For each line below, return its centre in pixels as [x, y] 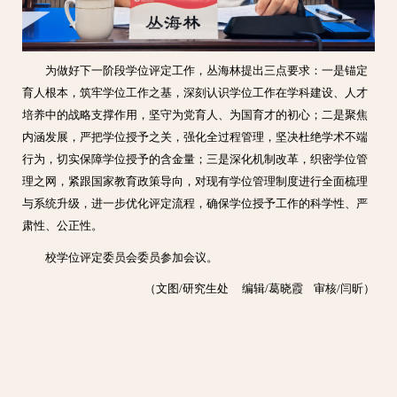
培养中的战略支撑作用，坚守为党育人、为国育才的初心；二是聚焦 [195, 116]
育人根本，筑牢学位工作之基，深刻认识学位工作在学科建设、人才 [195, 93]
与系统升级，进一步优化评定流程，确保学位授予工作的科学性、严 [195, 204]
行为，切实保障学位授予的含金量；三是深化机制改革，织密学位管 [195, 160]
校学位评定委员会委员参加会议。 [131, 257]
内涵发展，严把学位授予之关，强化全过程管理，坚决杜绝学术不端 [195, 138]
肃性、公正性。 [63, 226]
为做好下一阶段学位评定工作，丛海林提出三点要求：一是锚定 [206, 71]
